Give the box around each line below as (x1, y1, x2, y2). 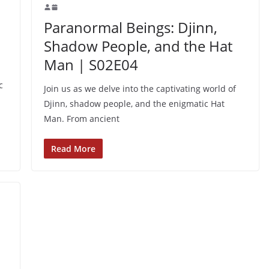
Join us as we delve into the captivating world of (43, 82, 236, 94)
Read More (50, 142, 95, 154)
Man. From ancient (43, 112, 119, 124)
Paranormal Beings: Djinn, (43, 17, 217, 37)
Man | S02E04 (43, 54, 138, 74)
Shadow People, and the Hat (43, 35, 232, 56)
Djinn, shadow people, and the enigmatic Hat (43, 97, 225, 109)
